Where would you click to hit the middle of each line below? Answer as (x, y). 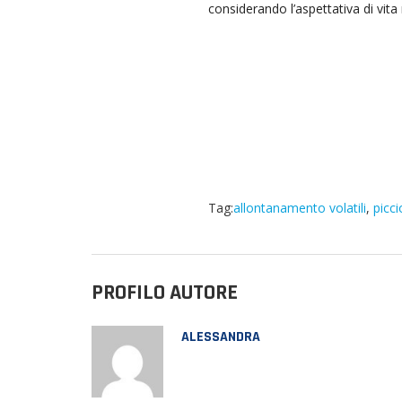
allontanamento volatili (300, 208)
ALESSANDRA (221, 337)
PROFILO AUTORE (165, 293)
